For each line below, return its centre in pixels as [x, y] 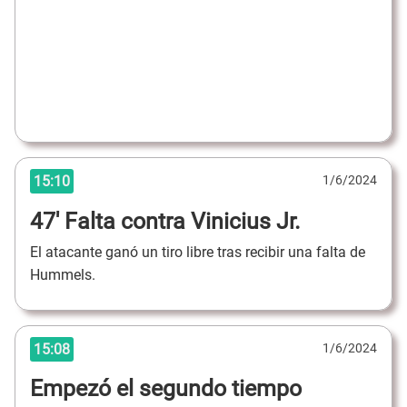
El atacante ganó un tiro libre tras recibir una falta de [198, 253]
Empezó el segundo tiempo [166, 389]
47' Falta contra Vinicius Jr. [165, 221]
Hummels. [63, 275]
